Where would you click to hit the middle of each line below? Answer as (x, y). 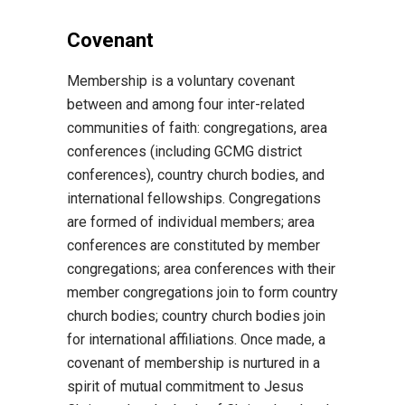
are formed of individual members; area (191, 222)
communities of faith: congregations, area (197, 128)
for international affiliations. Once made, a (196, 339)
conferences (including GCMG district (184, 151)
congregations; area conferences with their (201, 269)
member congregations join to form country (202, 292)
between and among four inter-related (186, 104)
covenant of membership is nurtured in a (193, 363)
